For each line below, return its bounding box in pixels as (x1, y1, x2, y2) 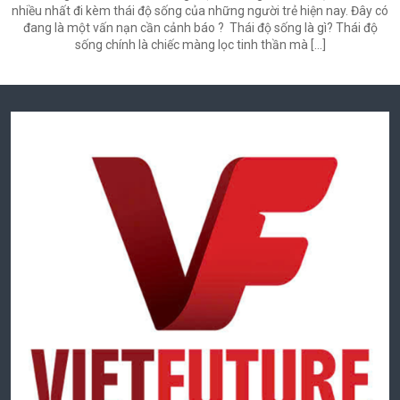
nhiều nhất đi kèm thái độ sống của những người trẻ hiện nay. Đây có (12, 4, 388, 19)
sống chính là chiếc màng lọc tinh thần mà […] (74, 37, 326, 53)
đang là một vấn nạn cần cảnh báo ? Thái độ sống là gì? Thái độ (22, 21, 378, 36)
